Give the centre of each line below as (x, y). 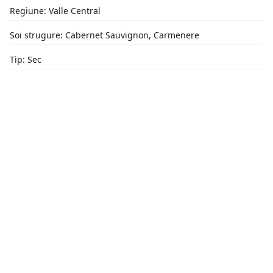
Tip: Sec (26, 59)
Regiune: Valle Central (55, 11)
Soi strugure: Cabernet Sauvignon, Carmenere (105, 35)
